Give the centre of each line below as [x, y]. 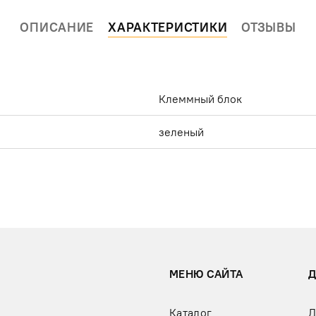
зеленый [182, 132]
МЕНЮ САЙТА [206, 274]
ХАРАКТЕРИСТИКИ [168, 28]
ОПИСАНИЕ [57, 28]
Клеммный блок [201, 99]
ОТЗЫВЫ [269, 28]
